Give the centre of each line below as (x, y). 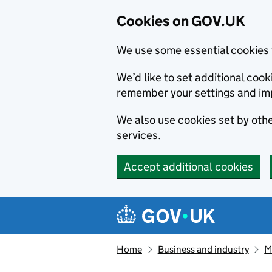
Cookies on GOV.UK (181, 21)
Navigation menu (176, 206)
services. (139, 135)
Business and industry (203, 249)
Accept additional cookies (189, 167)
